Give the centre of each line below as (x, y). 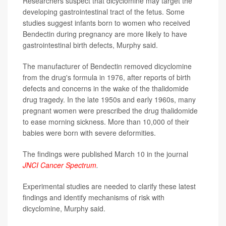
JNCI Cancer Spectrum (60, 165)
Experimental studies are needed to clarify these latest (109, 186)
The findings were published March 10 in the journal (105, 154)
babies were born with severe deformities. (89, 133)
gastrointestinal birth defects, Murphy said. (90, 45)
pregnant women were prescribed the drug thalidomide (110, 111)
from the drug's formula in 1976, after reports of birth (107, 77)
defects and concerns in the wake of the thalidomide (106, 89)
